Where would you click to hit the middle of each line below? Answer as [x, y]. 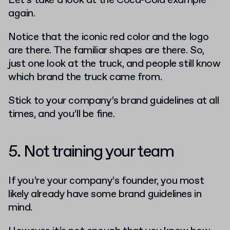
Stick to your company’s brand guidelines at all [114, 101]
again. [22, 13]
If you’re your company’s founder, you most [106, 181]
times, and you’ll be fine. [62, 114]
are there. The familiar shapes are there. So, [107, 50]
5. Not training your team [91, 152]
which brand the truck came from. [85, 77]
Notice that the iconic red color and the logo [109, 37]
